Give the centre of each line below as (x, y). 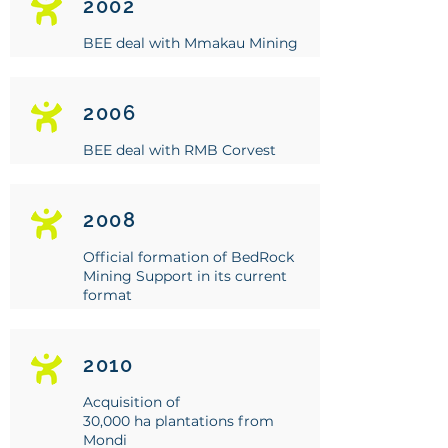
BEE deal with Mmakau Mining (190, 43)
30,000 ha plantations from (178, 421)
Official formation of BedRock (188, 257)
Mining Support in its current (185, 276)
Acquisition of (131, 402)
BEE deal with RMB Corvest (179, 150)
